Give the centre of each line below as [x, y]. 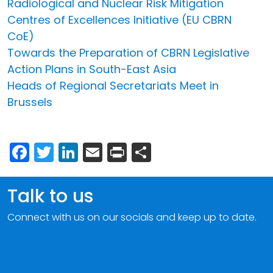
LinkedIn [116, 151]
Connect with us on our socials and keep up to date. [132, 217]
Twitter [86, 151]
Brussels [30, 102]
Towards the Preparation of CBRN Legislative [128, 52]
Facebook [76, 151]
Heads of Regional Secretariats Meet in [113, 85]
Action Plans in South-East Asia [92, 69]
